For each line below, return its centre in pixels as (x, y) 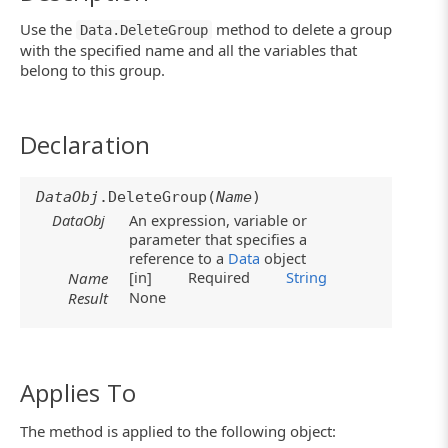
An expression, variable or (218, 220)
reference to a (179, 258)
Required (225, 277)
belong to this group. (92, 70)
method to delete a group (302, 29)
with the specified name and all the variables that (188, 50)
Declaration (85, 145)
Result (88, 298)
